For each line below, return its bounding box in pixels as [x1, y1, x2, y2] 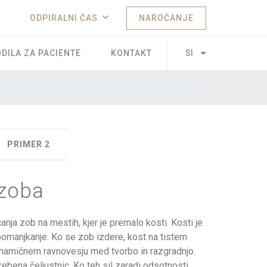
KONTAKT [111, 48, 153, 58]
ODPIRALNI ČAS [30, 13, 98, 23]
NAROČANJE [139, 13, 194, 23]
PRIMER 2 [7, 139, 50, 149]
